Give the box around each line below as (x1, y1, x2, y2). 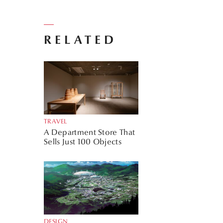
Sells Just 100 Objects (44, 136, 122, 146)
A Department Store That (44, 127, 135, 137)
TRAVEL (44, 117, 67, 125)
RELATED (44, 32, 117, 47)
